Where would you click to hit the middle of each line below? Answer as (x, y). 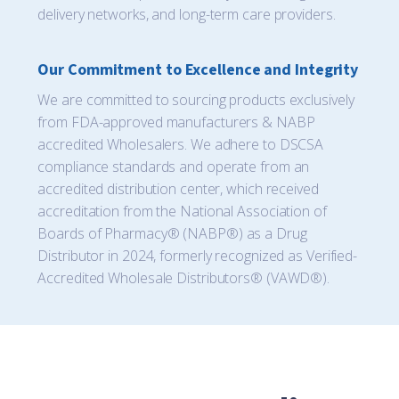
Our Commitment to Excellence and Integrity (198, 70)
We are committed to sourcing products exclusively (196, 100)
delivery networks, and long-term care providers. (187, 15)
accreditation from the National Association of (182, 212)
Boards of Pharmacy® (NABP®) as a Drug (172, 234)
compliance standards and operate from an (174, 167)
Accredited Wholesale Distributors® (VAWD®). (184, 278)
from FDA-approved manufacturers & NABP (176, 122)
